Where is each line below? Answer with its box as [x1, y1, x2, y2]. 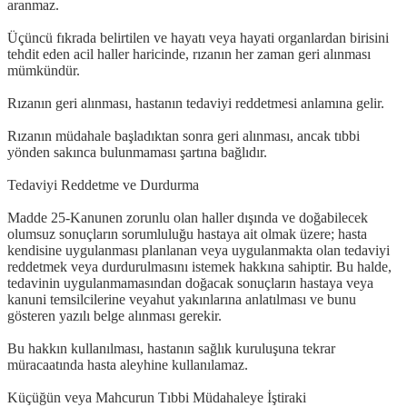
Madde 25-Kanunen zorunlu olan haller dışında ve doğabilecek [7, 209, 368, 225]
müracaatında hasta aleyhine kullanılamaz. [7, 356, 248, 372]
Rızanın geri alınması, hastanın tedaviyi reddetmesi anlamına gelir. [7, 94, 384, 111]
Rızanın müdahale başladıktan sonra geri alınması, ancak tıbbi [7, 127, 360, 144]
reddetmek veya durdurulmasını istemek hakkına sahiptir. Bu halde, [7, 258, 392, 274]
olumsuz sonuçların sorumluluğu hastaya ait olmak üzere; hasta [7, 225, 367, 242]
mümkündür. [7, 62, 80, 78]
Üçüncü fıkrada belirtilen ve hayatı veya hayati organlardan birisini [7, 29, 389, 45]
